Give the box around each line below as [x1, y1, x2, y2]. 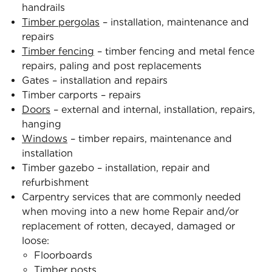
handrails [22, 2, 65, 13]
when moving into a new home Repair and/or [22, 206, 239, 217]
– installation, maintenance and [100, 16, 249, 28]
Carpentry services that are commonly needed [22, 191, 241, 203]
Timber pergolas [22, 16, 100, 28]
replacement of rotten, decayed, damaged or [22, 220, 235, 232]
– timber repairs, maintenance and [67, 133, 232, 144]
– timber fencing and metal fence [94, 46, 254, 57]
